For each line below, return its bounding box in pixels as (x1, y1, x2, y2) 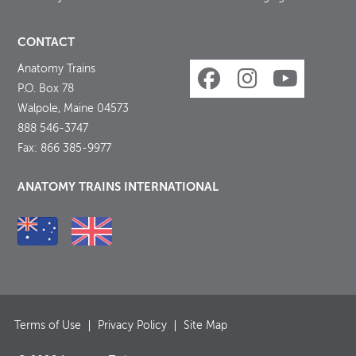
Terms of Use (14, 320, 82, 332)
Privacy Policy (98, 320, 168, 332)
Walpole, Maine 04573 (17, 103, 130, 114)
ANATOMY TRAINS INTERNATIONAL (17, 180, 219, 193)
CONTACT (17, 36, 75, 48)
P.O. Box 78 (17, 83, 75, 95)
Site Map (184, 320, 228, 332)
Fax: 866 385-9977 (17, 142, 112, 154)
